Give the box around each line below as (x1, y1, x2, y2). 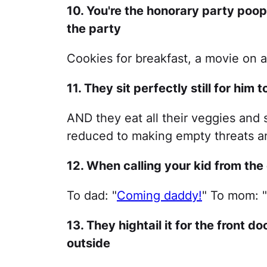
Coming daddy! (117, 188, 202, 203)
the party (67, 21, 121, 36)
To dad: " (67, 188, 117, 203)
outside (67, 236, 110, 250)
